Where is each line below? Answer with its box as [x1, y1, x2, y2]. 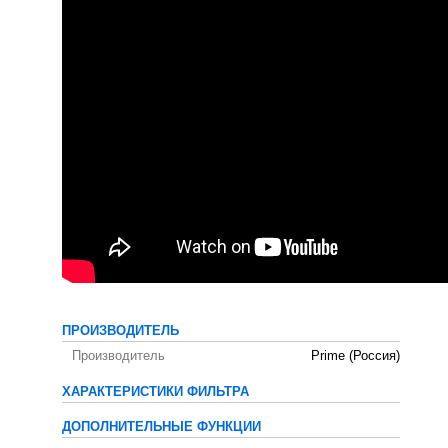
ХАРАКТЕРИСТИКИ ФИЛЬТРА [62, 384, 249, 399]
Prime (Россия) [311, 348, 400, 363]
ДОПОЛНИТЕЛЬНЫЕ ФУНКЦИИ [62, 419, 261, 434]
